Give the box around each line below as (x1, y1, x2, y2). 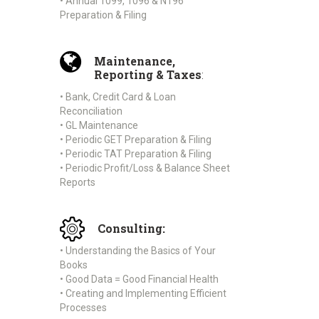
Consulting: (97, 220, 165, 236)
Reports (60, 176, 95, 188)
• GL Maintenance (60, 119, 138, 131)
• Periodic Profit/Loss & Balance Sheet (60, 162, 230, 174)
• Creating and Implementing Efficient (60, 287, 226, 299)
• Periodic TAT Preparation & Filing (60, 147, 211, 159)
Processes (60, 301, 107, 313)
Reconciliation (60, 105, 122, 117)
